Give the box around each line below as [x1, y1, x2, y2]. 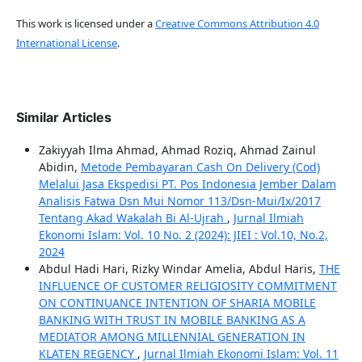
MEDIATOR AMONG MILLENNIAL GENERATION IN [38, 329, 305, 345]
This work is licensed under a [15, 16, 155, 32]
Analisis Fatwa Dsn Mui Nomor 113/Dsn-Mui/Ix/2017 [38, 193, 321, 209]
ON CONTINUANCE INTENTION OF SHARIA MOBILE [38, 295, 316, 311]
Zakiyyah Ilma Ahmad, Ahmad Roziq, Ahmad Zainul [38, 142, 316, 158]
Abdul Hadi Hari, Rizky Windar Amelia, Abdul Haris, [38, 261, 319, 277]
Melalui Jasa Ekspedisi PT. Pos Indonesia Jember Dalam [38, 176, 336, 192]
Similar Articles [15, 109, 112, 126]
